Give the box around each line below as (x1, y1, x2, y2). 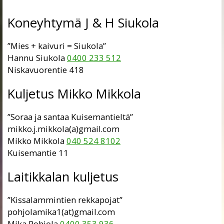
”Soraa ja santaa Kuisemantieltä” (7, 111, 133, 123)
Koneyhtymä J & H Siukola (7, 13, 159, 31)
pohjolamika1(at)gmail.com (7, 206, 115, 218)
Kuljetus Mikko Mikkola (7, 84, 141, 102)
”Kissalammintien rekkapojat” (7, 194, 122, 206)
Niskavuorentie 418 (7, 64, 84, 76)
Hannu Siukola (7, 52, 67, 64)
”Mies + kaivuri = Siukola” (7, 40, 106, 52)
